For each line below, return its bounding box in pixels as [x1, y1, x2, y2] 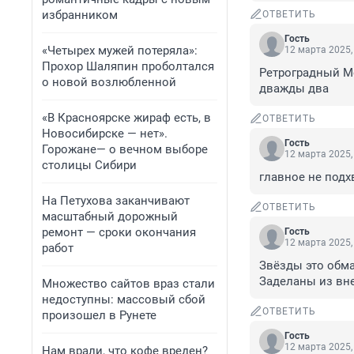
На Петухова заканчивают [42, 194, 190, 208]
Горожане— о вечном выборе [42, 142, 208, 156]
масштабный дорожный [42, 209, 178, 224]
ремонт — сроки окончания [42, 225, 196, 239]
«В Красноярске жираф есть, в [42, 111, 211, 125]
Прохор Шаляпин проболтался [42, 59, 214, 73]
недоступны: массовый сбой [42, 292, 205, 307]
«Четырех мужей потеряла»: [42, 43, 198, 58]
